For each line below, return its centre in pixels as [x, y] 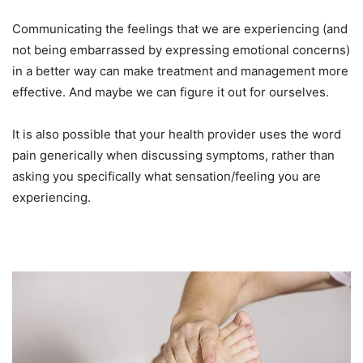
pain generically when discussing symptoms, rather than [173, 156]
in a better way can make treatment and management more [180, 71]
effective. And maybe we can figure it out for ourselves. [171, 92]
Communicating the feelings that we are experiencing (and [180, 29]
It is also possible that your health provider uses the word [177, 135]
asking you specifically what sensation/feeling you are [167, 177]
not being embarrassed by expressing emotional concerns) [181, 50]
